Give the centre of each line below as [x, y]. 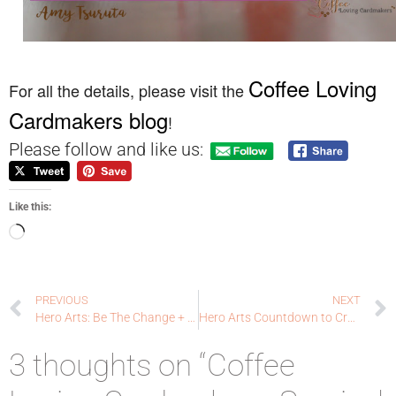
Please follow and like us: [106, 150]
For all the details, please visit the [129, 90]
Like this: [30, 206]
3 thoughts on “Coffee [152, 365]
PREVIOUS [62, 301]
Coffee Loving [312, 88]
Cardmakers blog [88, 119]
